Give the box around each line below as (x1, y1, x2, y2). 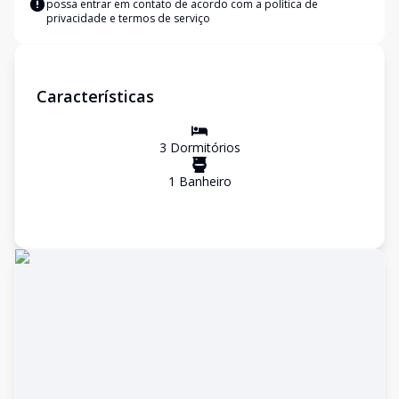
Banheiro (175, 173, 232, 190)
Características (37, 85, 154, 107)
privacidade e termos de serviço (46, 11, 210, 26)
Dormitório (166, 139, 234, 156)
